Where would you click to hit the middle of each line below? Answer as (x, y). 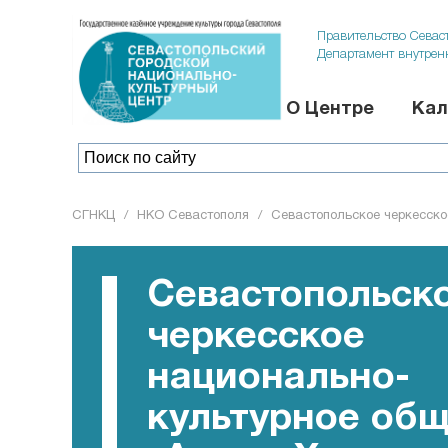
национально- (278, 378)
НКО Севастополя (193, 216)
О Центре (330, 109)
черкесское (256, 337)
